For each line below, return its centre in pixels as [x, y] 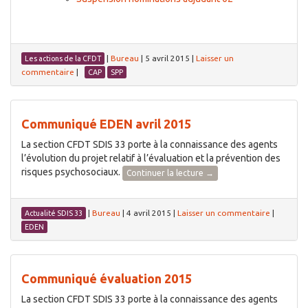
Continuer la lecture [166, 173]
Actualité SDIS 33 [54, 213]
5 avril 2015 [167, 58]
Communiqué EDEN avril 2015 [106, 124]
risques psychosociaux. [72, 172]
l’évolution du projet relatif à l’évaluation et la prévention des [151, 158]
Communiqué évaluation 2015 [107, 278]
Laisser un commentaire [224, 212]
